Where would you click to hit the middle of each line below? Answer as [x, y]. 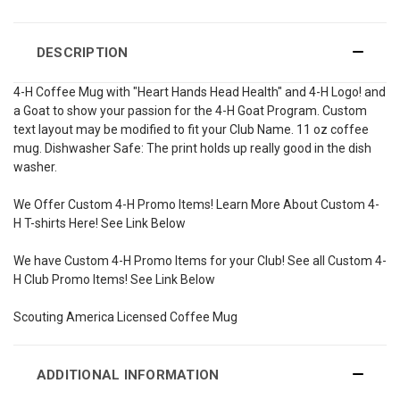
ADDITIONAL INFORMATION [128, 375]
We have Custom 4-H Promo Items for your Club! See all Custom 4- [200, 260]
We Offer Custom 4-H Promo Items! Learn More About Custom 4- [196, 204]
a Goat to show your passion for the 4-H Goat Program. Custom [190, 110]
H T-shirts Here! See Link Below [100, 223]
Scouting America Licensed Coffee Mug [125, 317]
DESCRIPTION [82, 52]
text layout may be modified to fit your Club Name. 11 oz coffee [191, 129]
